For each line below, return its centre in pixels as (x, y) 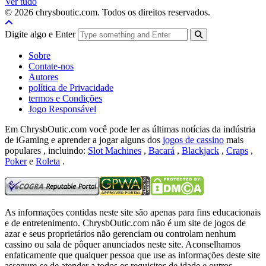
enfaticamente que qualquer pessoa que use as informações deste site (132, 255)
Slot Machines (115, 150)
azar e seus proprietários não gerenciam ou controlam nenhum (120, 233)
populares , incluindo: (46, 150)
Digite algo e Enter (41, 34)
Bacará (161, 150)
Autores (43, 77)
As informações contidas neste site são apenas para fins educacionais (133, 212)
